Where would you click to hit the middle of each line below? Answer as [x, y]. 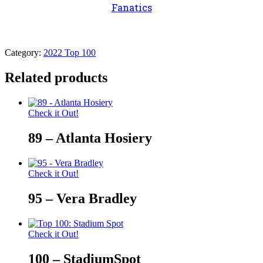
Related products [56, 78]
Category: [24, 53]
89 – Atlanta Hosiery [90, 138]
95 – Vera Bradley [82, 198]
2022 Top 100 [70, 53]
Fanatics [131, 8]
